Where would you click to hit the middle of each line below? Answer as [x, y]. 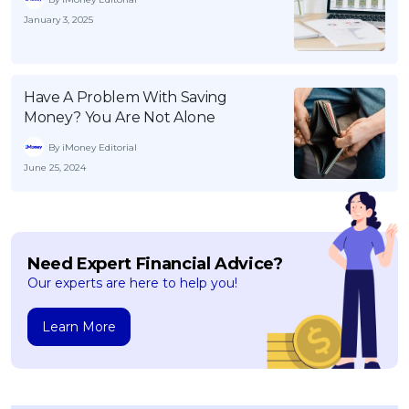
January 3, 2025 [58, 20]
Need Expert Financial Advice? [155, 264]
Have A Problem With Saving [126, 98]
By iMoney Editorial [93, 147]
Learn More [79, 327]
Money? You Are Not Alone [120, 118]
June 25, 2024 [55, 168]
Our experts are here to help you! [132, 283]
